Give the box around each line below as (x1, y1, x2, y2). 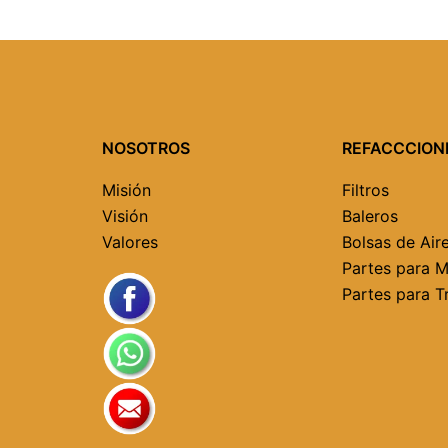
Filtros (342, 180, 389, 200)
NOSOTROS (102, 138, 190, 158)
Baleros (342, 206, 398, 226)
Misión (102, 180, 151, 200)
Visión (102, 206, 148, 226)
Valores (102, 232, 158, 252)
